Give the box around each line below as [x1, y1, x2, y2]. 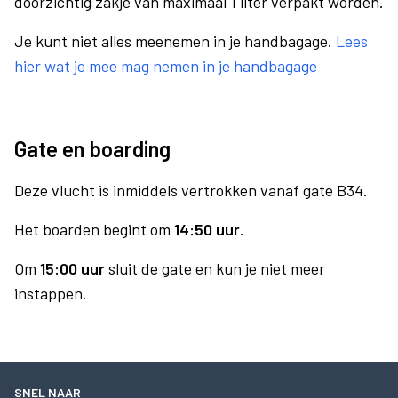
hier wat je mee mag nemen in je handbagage [14, 56, 317, 76]
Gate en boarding [14, 136, 171, 162]
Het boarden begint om [14, 219, 174, 239]
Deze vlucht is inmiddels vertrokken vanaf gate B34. [14, 180, 368, 200]
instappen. [14, 283, 87, 303]
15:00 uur [40, 259, 105, 278]
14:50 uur [174, 219, 240, 239]
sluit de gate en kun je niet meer [105, 259, 325, 278]
